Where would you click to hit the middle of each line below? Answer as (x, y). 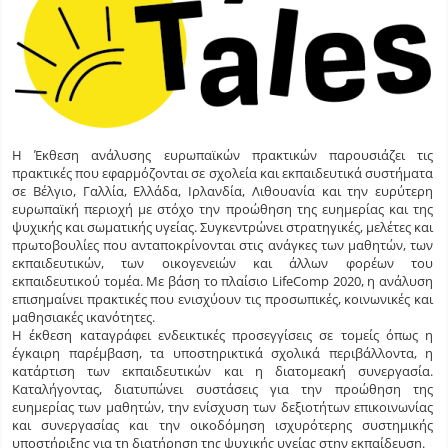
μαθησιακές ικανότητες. (83, 317)
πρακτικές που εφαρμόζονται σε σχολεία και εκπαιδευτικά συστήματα (222, 173)
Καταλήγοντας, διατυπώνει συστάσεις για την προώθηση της (222, 389)
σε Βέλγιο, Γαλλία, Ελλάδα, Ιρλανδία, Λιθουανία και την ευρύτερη (222, 191)
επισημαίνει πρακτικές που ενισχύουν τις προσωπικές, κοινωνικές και (222, 299)
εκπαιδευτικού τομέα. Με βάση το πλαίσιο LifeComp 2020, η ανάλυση (222, 281)
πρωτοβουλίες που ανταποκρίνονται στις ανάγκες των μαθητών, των (222, 245)
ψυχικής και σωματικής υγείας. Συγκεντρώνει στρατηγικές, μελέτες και (222, 227)
